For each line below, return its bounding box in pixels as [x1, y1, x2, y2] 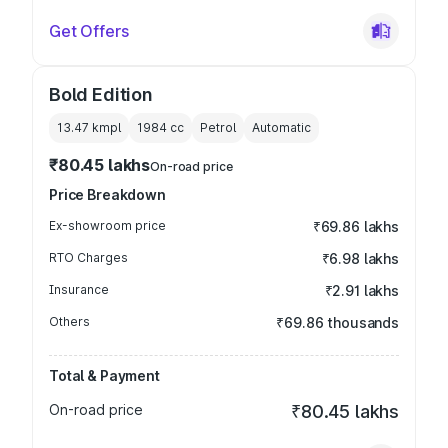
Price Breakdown [49, 186, 166, 203]
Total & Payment [49, 367, 160, 384]
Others [49, 314, 90, 329]
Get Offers [49, 21, 129, 41]
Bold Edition [49, 84, 153, 105]
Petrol [200, 120, 236, 135]
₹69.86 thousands [276, 314, 399, 331]
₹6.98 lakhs [321, 250, 399, 267]
